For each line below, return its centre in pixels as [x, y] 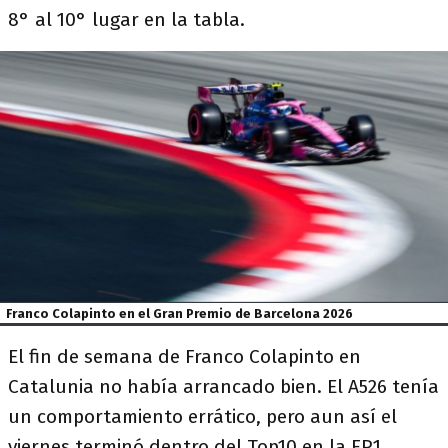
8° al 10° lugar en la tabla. [126, 19]
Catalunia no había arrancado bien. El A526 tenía [223, 387]
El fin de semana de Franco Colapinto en [184, 357]
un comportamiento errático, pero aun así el [202, 417]
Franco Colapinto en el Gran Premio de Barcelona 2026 [180, 313]
